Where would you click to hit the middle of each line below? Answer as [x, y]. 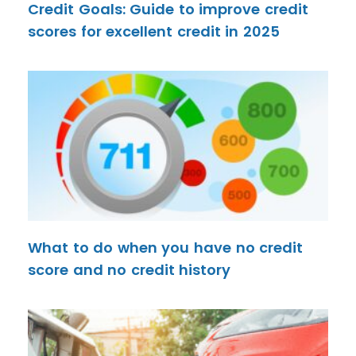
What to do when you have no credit [166, 248]
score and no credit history [130, 270]
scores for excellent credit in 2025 [154, 31]
